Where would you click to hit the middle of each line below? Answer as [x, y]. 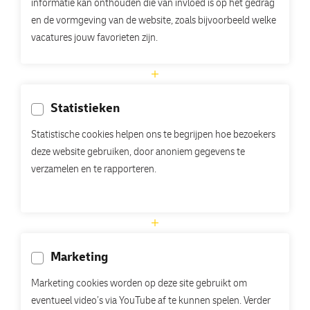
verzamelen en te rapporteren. [94, 170]
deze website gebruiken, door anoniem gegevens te [138, 153]
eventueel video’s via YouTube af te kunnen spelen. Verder [151, 302]
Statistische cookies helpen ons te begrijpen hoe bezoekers [153, 136]
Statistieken [85, 109]
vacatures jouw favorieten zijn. [94, 39]
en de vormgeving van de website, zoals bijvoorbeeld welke [154, 21]
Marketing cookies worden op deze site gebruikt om [139, 284]
